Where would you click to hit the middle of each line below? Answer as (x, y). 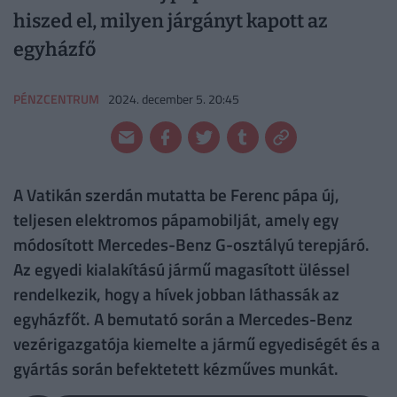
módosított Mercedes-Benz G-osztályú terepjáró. (191, 245)
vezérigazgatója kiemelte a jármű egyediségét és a (197, 344)
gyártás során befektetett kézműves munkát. (179, 369)
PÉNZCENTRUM (57, 98)
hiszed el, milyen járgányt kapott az (171, 22)
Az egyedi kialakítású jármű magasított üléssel (182, 269)
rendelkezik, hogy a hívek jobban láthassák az (176, 294)
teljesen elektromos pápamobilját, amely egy (176, 220)
